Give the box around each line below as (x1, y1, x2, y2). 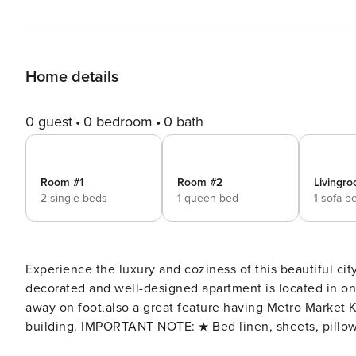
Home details (25, 68, 118, 87)
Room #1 (41, 176, 83, 189)
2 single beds (41, 192, 107, 205)
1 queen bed (177, 192, 238, 205)
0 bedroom (83, 113, 153, 130)
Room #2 (177, 176, 222, 189)
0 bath (164, 113, 203, 130)
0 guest (25, 113, 72, 130)
